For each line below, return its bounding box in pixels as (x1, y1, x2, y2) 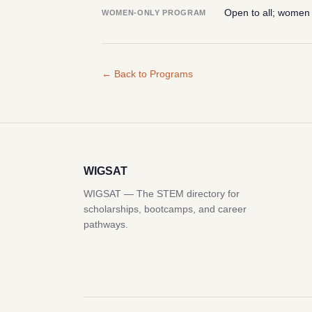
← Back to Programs (102, 68, 193, 79)
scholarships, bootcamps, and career (84, 203, 247, 214)
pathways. (84, 218, 128, 230)
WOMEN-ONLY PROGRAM (102, 8, 206, 17)
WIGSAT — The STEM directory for (84, 187, 240, 199)
